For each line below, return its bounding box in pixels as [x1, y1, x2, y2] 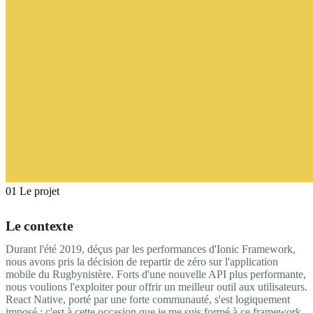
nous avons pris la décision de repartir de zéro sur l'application [6, 255, 278, 268]
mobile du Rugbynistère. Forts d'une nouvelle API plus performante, [6, 268, 306, 280]
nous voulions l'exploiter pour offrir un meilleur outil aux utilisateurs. [6, 280, 307, 293]
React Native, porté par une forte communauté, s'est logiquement [6, 293, 290, 305]
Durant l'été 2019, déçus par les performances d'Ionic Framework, [6, 242, 296, 255]
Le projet [20, 184, 59, 197]
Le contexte [6, 217, 73, 233]
